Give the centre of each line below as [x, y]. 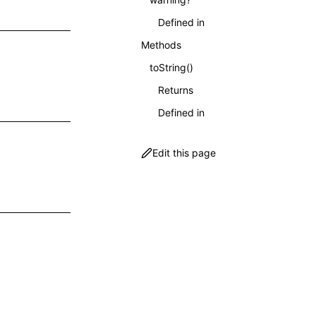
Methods [161, 45]
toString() [171, 67]
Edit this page [184, 153]
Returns [176, 90]
